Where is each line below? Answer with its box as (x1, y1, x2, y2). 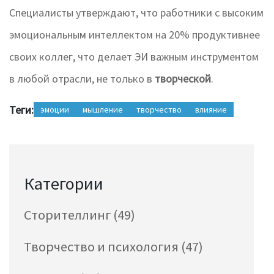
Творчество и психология (24, 238, 181, 256)
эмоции (40, 104, 69, 116)
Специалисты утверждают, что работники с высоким (9, 6, 264, 20)
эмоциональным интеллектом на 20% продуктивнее (9, 28, 260, 42)
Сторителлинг (24, 206, 113, 224)
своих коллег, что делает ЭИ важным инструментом (9, 50, 259, 64)
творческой (155, 72, 211, 86)
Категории (24, 172, 103, 195)
